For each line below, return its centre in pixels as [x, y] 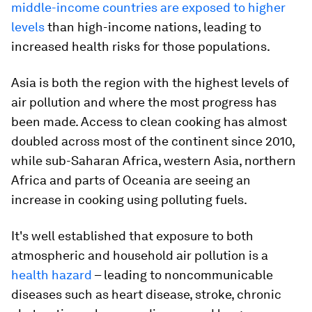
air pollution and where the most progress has [144, 102]
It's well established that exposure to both [132, 236]
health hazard [52, 275]
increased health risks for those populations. [141, 46]
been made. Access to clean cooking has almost [149, 122]
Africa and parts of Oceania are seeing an [131, 180]
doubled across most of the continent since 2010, [153, 141]
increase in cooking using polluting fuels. [129, 200]
